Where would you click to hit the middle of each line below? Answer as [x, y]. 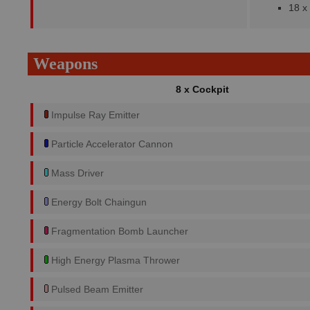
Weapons [65, 64]
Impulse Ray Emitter [94, 115]
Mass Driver [76, 173]
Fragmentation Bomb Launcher [118, 231]
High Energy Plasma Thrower [114, 260]
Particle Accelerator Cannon [111, 144]
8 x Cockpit [202, 89]
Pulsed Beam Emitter [96, 289]
